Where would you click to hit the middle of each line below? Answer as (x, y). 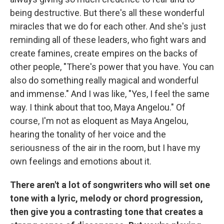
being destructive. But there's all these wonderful (107, 13)
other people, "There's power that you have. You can (112, 67)
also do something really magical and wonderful (104, 80)
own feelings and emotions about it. (81, 161)
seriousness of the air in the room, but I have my (105, 148)
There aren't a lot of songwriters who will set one (110, 185)
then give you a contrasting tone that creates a (106, 212)
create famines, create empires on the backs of (104, 53)
